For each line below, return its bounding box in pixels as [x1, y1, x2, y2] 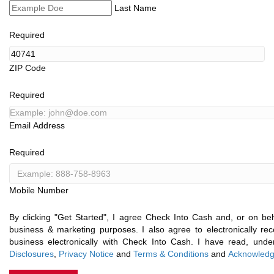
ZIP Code [9, 63, 46, 73]
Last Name [114, 3, 157, 13]
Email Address [9, 120, 65, 131]
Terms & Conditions [133, 249, 209, 259]
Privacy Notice [59, 249, 114, 259]
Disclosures [9, 249, 54, 259]
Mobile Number [9, 185, 68, 196]
